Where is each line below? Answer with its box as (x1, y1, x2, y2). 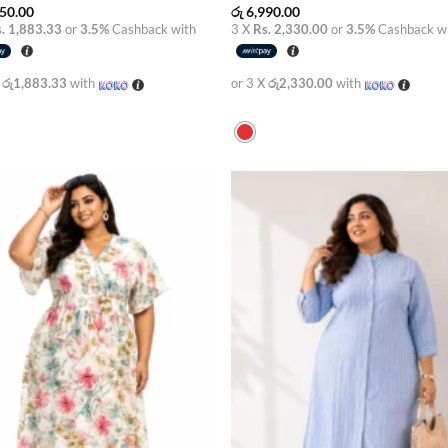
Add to (159, 219, 195, 233)
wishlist (157, 233, 197, 247)
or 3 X (231, 74, 269, 91)
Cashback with (109, 20, 197, 37)
